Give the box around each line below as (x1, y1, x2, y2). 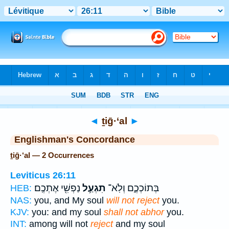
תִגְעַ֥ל (80, 182, 106, 194)
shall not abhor (104, 207, 164, 217)
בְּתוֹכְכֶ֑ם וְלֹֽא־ (106, 182, 159, 194)
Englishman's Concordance (14, 134, 135, 145)
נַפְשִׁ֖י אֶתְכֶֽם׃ (34, 182, 80, 194)
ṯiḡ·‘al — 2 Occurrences (10, 151, 94, 159)
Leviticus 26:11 (10, 170, 76, 180)
